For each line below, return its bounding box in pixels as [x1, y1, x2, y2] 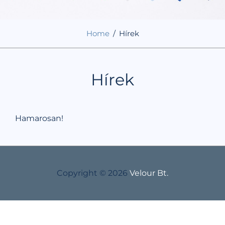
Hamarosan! [15, 114, 63, 123]
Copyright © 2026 [57, 168, 130, 178]
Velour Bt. [130, 168, 168, 178]
